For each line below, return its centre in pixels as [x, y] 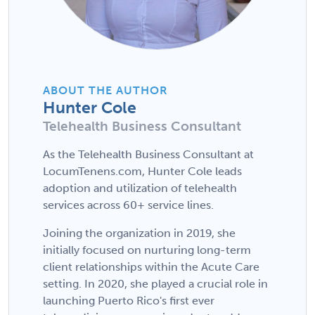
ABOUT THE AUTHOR [105, 90]
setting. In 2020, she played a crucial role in [155, 283]
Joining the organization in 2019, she [139, 233]
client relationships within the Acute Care [151, 266]
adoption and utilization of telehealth [140, 188]
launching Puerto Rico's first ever [129, 300]
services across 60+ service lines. [128, 205]
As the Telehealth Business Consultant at [148, 154]
